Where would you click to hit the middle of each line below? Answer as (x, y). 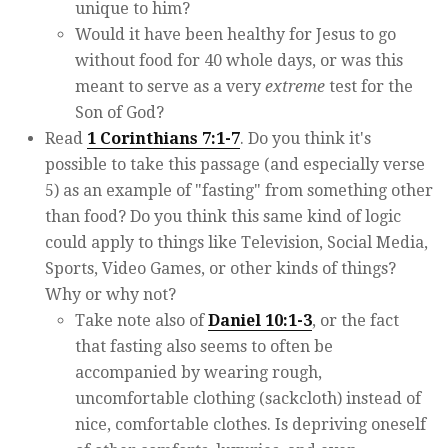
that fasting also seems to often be (204, 346)
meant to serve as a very (170, 86)
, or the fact (355, 320)
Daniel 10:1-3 (260, 320)
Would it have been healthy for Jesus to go (235, 34)
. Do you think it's (305, 138)
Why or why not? (110, 294)
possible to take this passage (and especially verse (235, 164)
